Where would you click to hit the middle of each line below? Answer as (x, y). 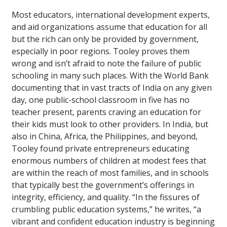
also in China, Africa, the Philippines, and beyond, (105, 137)
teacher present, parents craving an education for (106, 112)
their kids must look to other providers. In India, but (110, 124)
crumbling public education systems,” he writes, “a (106, 210)
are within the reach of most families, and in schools (110, 173)
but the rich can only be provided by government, (105, 39)
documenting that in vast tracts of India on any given (112, 88)
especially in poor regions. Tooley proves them (101, 51)
